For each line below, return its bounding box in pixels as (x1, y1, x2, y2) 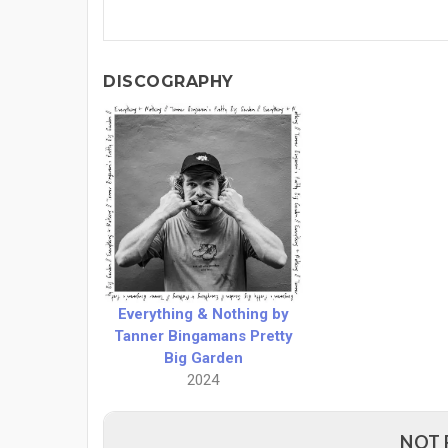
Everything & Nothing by (117, 304, 289, 323)
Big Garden (163, 348, 243, 367)
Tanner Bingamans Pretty (113, 326, 293, 345)
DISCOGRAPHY (103, 71, 234, 91)
